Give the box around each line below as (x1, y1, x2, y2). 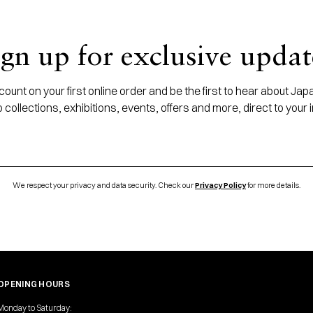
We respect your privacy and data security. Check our (13, 180, 195, 190)
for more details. (246, 180, 300, 190)
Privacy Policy (195, 180, 246, 190)
